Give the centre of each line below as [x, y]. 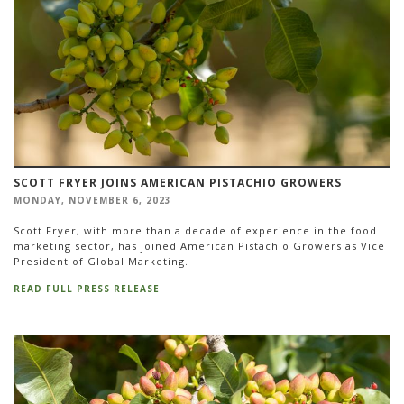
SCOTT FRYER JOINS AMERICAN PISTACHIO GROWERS [178, 182]
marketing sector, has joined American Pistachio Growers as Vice [199, 246]
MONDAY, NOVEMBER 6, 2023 [92, 200]
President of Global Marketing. [101, 262]
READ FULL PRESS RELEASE [87, 288]
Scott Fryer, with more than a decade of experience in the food [195, 231]
